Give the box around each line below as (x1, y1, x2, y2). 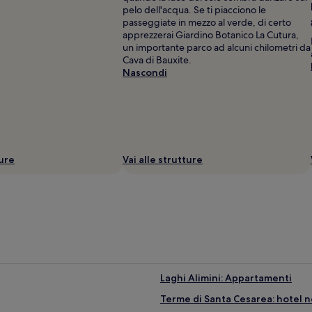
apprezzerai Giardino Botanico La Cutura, (123, 28, 299, 41)
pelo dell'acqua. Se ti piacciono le (123, 3, 266, 16)
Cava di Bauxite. (123, 53, 192, 66)
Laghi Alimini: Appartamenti (160, 271, 292, 284)
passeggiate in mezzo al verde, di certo (123, 15, 291, 29)
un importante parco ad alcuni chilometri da (123, 40, 311, 54)
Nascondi (123, 65, 167, 79)
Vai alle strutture (123, 153, 203, 166)
